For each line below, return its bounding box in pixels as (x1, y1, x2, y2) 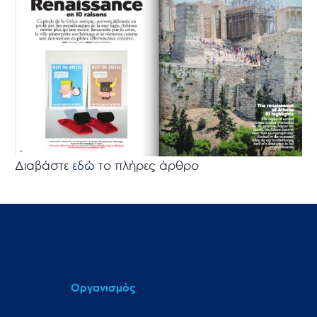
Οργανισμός (71, 280, 136, 294)
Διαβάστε (15, 157, 73, 173)
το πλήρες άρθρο (98, 157, 200, 173)
